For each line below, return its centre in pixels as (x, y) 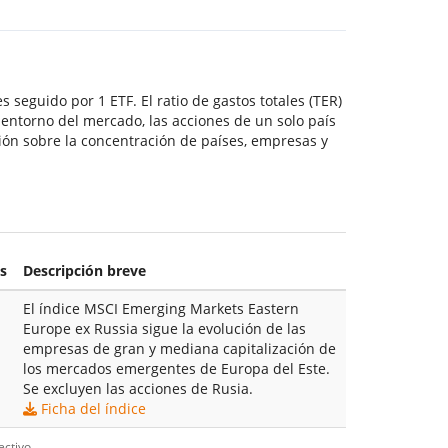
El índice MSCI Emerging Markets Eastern (160, 308)
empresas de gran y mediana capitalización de (179, 348)
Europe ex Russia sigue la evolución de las (164, 328)
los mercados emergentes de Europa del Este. (176, 368)
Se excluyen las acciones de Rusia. (137, 388)
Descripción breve (84, 270)
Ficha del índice (93, 408)
